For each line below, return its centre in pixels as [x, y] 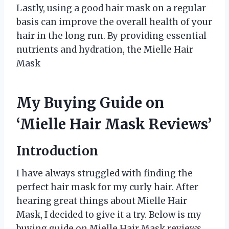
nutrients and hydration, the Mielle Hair [105, 49]
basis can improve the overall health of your [114, 22]
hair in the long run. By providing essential [111, 36]
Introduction [57, 151]
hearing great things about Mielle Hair [102, 201]
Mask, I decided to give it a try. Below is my [109, 214]
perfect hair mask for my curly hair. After [107, 187]
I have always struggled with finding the [105, 173]
